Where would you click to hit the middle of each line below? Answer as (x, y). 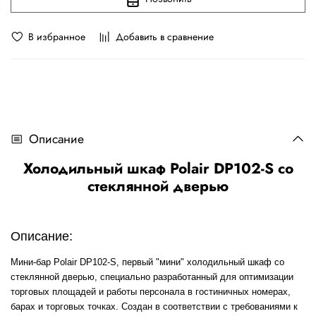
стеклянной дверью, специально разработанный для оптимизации (152, 277)
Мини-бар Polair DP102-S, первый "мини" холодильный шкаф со (147, 262)
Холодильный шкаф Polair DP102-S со (158, 169)
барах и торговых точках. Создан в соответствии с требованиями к (154, 307)
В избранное (57, 36)
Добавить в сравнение (165, 36)
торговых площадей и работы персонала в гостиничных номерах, (151, 292)
